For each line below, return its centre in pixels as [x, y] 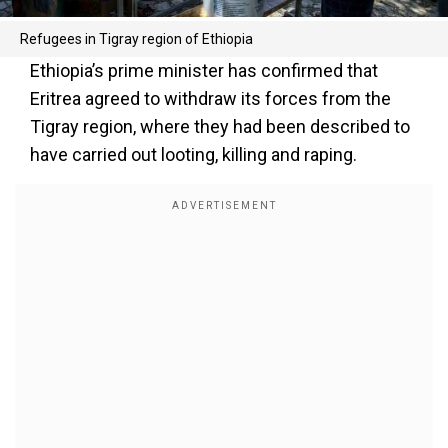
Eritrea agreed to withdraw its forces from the [210, 99]
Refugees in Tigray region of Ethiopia [136, 39]
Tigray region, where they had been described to [220, 127]
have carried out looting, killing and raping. [193, 155]
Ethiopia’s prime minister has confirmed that [204, 71]
